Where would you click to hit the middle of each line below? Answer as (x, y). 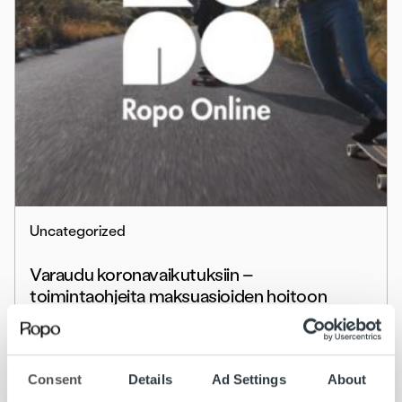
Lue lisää (57, 346)
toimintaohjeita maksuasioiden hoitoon (179, 297)
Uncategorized (78, 232)
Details (150, 379)
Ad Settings (249, 379)
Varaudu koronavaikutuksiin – (142, 275)
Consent (55, 379)
